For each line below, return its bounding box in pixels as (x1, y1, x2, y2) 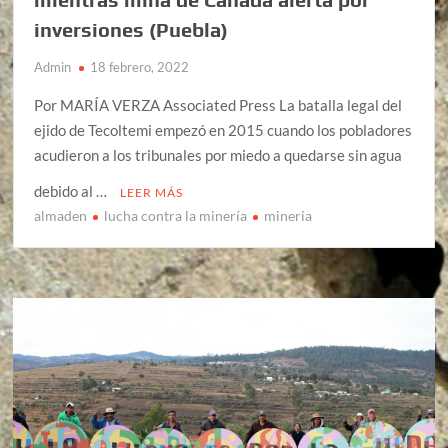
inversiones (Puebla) (34, 17, 229, 41)
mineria (264, 206, 313, 224)
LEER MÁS (120, 184, 184, 200)
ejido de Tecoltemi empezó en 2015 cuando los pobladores (34, 120, 413, 139)
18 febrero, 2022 (90, 58, 190, 75)
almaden (34, 206, 88, 224)
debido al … (34, 181, 111, 200)
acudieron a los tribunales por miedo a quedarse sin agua (34, 145, 403, 164)
